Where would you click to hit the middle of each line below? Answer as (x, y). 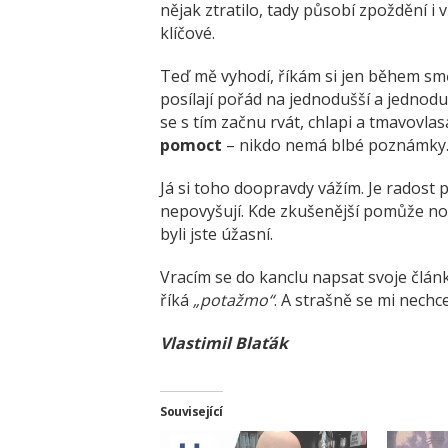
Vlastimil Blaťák (224, 342)
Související (191, 411)
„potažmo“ (233, 299)
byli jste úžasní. (216, 233)
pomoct (191, 144)
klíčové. (187, 32)
